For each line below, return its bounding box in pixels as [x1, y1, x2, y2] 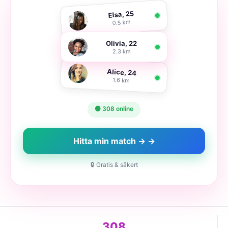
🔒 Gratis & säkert [90, 161, 138, 168]
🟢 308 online [95, 105, 133, 112]
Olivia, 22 [106, 39, 137, 47]
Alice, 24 [106, 67, 137, 77]
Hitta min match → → [73, 136, 155, 146]
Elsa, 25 [108, 9, 134, 19]
